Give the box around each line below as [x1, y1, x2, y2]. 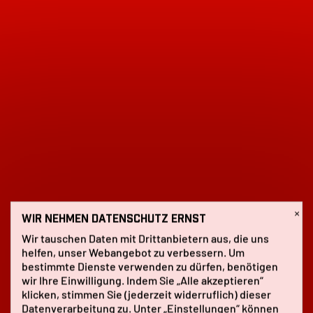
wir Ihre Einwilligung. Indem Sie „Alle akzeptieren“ [22, 273, 263, 287]
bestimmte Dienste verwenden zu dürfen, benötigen [22, 259, 278, 273]
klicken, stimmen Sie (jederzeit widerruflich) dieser [22, 287, 271, 301]
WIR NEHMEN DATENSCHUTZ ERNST [22, 213, 206, 225]
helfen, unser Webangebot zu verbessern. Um [22, 245, 245, 259]
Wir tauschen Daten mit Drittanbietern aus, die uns [22, 231, 269, 245]
